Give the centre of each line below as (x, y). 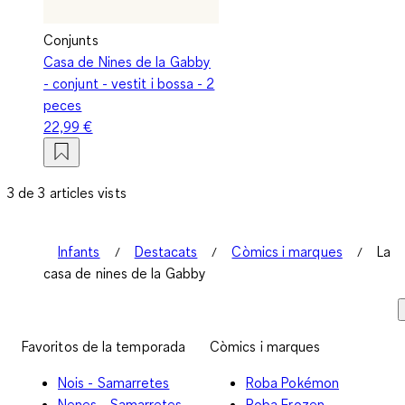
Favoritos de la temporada (104, 346)
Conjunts (71, 39)
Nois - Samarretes (114, 382)
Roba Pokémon (292, 382)
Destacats (166, 251)
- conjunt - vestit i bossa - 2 (129, 83)
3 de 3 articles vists (67, 192)
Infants (79, 251)
